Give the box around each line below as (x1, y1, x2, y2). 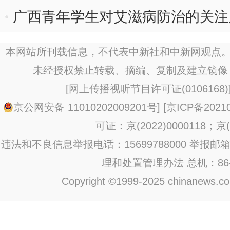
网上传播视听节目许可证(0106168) (69, 83, 228, 94)
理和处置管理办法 (102, 157, 184, 168)
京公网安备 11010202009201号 (13, 102, 157, 113)
